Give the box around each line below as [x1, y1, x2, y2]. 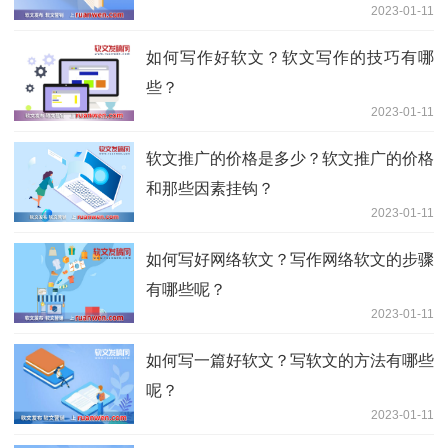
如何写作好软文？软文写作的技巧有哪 [146, 49, 434, 67]
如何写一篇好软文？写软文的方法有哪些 [146, 352, 434, 370]
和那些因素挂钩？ [146, 180, 274, 198]
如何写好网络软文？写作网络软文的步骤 [146, 251, 434, 269]
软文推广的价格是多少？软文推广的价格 [146, 150, 434, 168]
